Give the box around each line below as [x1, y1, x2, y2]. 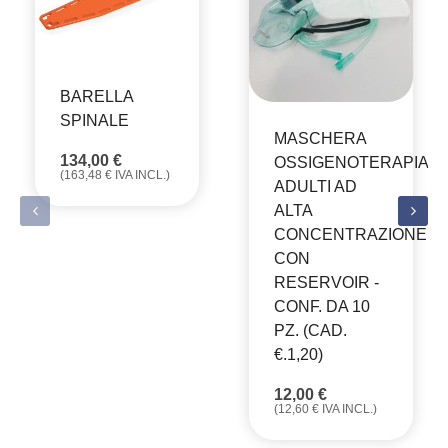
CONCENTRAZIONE [274, 225, 427, 243]
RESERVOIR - [274, 273, 379, 291]
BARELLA [60, 88, 133, 106]
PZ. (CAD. [274, 321, 347, 339]
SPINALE [60, 112, 129, 130]
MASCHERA [274, 129, 366, 147]
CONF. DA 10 [274, 297, 370, 315]
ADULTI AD [274, 177, 357, 195]
